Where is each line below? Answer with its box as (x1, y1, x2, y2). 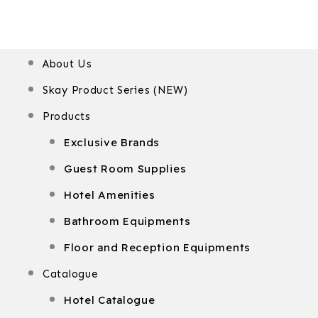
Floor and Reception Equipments (64, 241, 251, 254)
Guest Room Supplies (64, 162, 187, 175)
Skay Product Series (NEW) (43, 84, 188, 97)
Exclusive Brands (64, 136, 160, 149)
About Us (43, 57, 92, 70)
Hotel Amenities (64, 188, 155, 202)
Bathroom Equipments (64, 214, 191, 228)
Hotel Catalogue (64, 293, 155, 307)
